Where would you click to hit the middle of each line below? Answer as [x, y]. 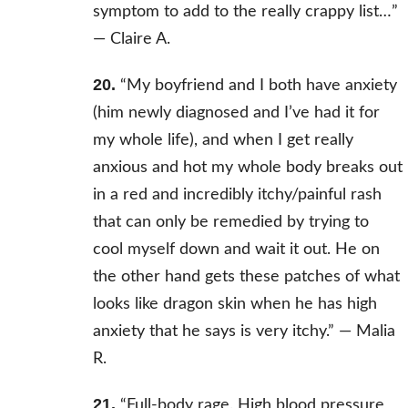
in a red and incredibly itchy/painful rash [237, 195]
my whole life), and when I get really [223, 141]
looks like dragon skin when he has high [235, 305]
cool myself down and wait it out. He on [236, 250]
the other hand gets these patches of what [246, 277]
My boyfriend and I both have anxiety [261, 86]
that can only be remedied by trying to [230, 223]
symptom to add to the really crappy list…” [245, 12]
